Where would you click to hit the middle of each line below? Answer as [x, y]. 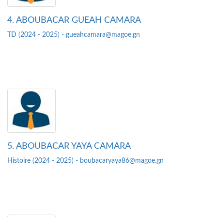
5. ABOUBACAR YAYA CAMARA [69, 147]
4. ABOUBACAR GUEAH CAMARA [74, 21]
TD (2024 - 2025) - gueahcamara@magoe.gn [74, 35]
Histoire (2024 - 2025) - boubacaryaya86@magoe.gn [85, 161]
